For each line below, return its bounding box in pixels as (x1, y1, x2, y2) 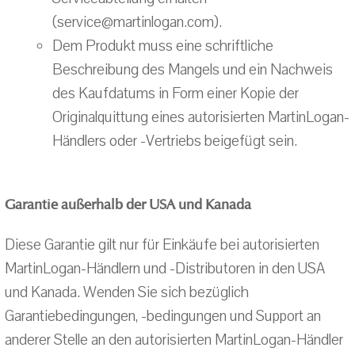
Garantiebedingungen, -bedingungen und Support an (5, 306, 321, 326)
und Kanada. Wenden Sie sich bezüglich (5, 282, 249, 303)
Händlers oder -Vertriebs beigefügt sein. (52, 131, 297, 151)
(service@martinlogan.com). (52, 12, 222, 32)
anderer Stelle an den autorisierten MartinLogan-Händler (5, 330, 343, 350)
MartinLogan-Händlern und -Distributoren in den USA (5, 258, 325, 279)
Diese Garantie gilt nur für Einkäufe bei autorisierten (5, 235, 319, 255)
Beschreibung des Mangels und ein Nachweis (52, 59, 333, 80)
